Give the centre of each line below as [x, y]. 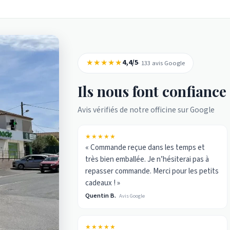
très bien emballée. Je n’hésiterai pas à [147, 159]
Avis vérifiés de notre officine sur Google [146, 110]
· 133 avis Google [162, 63]
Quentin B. [101, 195]
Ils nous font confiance [152, 91]
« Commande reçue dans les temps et [145, 147]
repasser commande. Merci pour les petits [152, 171]
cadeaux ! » [103, 183]
